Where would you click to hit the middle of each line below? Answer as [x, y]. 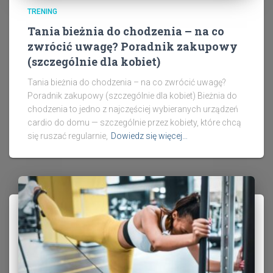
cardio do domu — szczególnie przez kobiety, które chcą [134, 123]
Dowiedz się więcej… [149, 136]
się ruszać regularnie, [68, 136]
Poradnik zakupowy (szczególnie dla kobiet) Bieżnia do [132, 96]
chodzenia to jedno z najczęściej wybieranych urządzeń [133, 109]
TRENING [42, 12]
